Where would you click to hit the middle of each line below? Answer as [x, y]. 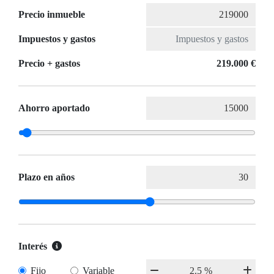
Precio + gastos [49, 64]
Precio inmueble [52, 15]
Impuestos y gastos [57, 39]
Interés [33, 246]
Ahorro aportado [54, 108]
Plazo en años [46, 177]
